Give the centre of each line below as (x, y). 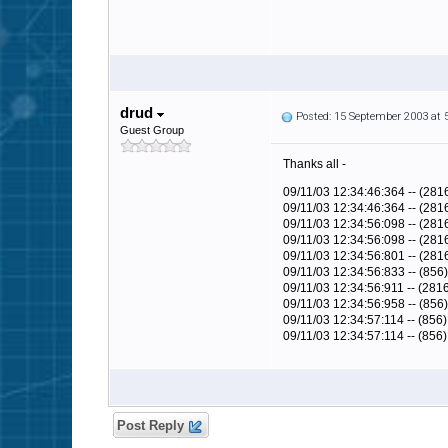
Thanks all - (314, 164)
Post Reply (150, 425)
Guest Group (152, 130)
